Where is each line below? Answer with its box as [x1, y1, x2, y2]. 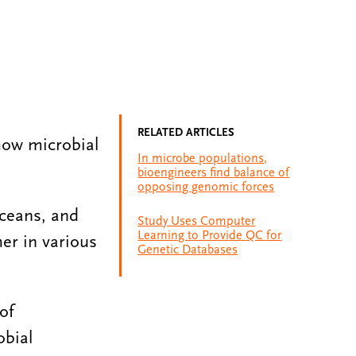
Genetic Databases [137, 242, 238, 257]
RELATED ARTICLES [137, 126, 235, 140]
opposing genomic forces [137, 179, 275, 194]
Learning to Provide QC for [137, 227, 282, 242]
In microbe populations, [137, 150, 268, 165]
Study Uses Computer [137, 213, 256, 228]
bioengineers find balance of [137, 164, 290, 180]
